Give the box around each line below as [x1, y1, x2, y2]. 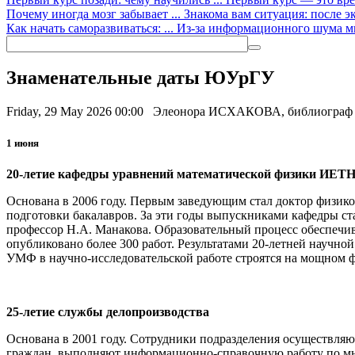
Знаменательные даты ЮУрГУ [6, 67, 275, 89]
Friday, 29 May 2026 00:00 [6, 105, 147, 119]
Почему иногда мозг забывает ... [6, 6, 184, 21]
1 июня [6, 136, 39, 149]
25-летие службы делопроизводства [6, 304, 209, 319]
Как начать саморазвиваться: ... [6, 21, 177, 35]
